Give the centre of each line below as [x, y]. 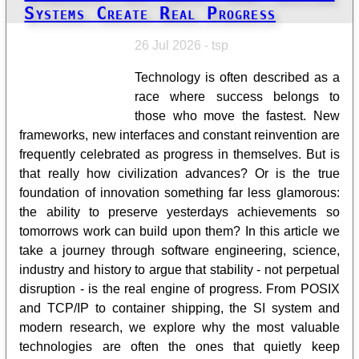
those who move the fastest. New [237, 116]
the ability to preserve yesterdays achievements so [179, 212]
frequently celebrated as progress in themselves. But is [179, 155]
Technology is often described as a [237, 78]
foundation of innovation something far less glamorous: [179, 193]
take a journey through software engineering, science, [179, 251]
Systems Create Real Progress [150, 13]
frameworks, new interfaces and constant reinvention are [179, 135]
